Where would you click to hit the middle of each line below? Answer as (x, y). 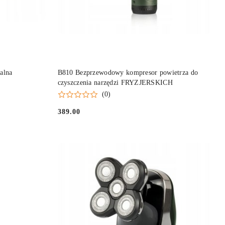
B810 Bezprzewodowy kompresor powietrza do (128, 72)
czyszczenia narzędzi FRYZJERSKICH (115, 82)
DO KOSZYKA (142, 69)
